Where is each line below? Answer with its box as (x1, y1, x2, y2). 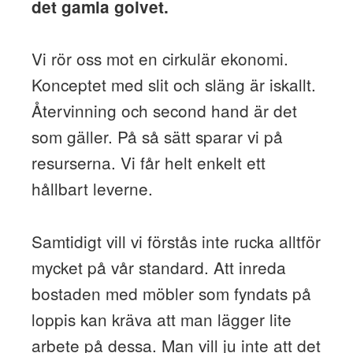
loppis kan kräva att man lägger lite (31, 307, 292, 332)
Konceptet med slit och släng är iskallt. (31, 72, 316, 97)
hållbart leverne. (31, 176, 153, 201)
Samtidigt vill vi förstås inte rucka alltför (31, 229, 321, 254)
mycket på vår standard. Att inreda (31, 255, 286, 280)
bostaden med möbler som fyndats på (31, 281, 311, 306)
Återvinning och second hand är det (31, 98, 297, 123)
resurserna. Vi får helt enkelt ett (31, 150, 266, 175)
